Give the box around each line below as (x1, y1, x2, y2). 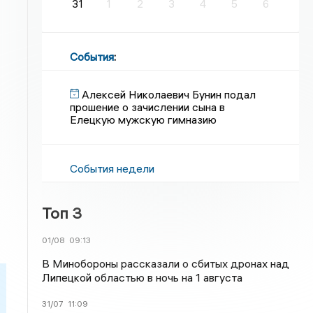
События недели (70, 161, 155, 175)
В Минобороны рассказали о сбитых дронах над (42, 256, 290, 270)
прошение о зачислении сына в (70, 100, 226, 114)
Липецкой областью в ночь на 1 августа (42, 270, 243, 284)
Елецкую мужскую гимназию (70, 112, 217, 126)
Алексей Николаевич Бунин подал (82, 87, 256, 101)
